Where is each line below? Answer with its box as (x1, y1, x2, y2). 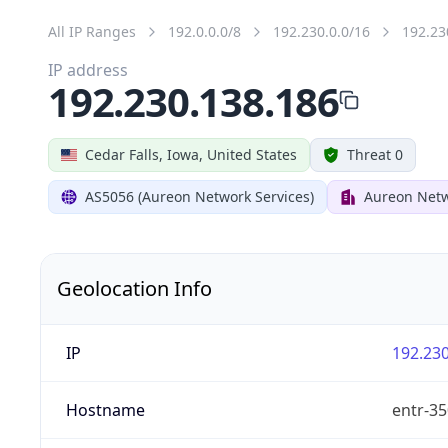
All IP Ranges (48, 21, 136, 41)
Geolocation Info (57, 274, 212, 302)
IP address (48, 58, 128, 81)
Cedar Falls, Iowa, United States (85, 144, 297, 164)
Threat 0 (347, 144, 403, 164)
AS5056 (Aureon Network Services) (85, 186, 314, 206)
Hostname (65, 398, 145, 421)
